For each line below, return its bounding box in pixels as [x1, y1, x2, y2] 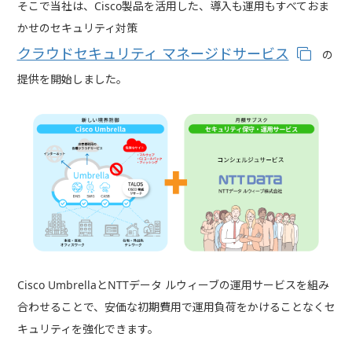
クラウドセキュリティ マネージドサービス [16, 44, 289, 63]
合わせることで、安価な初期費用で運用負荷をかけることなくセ [16, 299, 335, 315]
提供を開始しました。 [16, 71, 127, 86]
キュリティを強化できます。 [16, 321, 159, 337]
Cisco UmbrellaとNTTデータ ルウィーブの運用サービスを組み [16, 277, 329, 293]
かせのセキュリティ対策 [16, 20, 137, 35]
